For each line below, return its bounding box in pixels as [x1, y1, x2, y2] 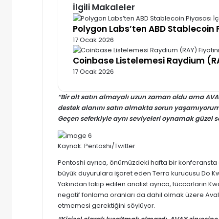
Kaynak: [58, 141, 84, 151]
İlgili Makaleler [73, 1, 135, 13]
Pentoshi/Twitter [84, 141, 135, 151]
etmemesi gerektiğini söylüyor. [58, 200, 155, 210]
